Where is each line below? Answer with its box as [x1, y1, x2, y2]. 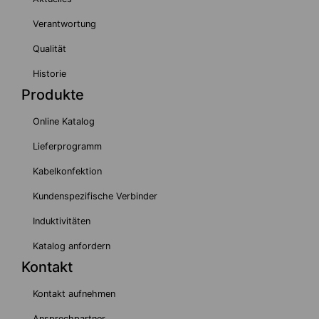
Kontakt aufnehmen [33, 288, 115, 299]
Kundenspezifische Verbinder [33, 191, 157, 202]
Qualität [33, 43, 66, 54]
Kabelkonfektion [33, 166, 102, 177]
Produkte [21, 86, 84, 103]
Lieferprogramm [33, 141, 102, 152]
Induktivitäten [33, 216, 90, 226]
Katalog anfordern [33, 241, 110, 251]
